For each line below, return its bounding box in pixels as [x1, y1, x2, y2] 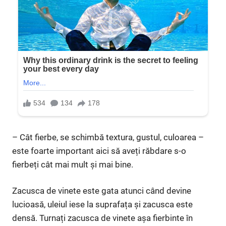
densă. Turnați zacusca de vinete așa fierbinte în [12, 213, 193, 223]
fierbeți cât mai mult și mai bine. [12, 159, 133, 169]
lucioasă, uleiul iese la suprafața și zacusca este [12, 199, 193, 210]
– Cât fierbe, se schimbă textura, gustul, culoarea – [12, 132, 204, 142]
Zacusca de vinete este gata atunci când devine [12, 186, 191, 196]
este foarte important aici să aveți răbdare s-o [12, 145, 186, 156]
